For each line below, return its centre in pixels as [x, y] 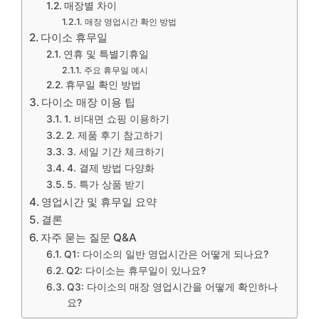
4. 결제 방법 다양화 [110, 168]
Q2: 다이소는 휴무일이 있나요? [136, 271]
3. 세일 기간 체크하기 [115, 152]
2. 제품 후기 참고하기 [114, 135]
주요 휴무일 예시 [116, 70]
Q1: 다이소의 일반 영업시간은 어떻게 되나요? [166, 254]
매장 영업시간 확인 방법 [130, 22]
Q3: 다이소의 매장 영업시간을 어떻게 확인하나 [172, 287]
